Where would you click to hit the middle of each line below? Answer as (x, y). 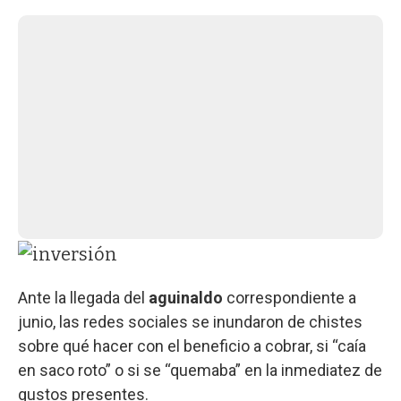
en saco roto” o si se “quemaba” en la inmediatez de (200, 370)
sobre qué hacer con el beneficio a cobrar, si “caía (192, 346)
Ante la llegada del (83, 297)
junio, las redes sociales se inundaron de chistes (190, 321)
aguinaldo (188, 297)
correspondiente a (291, 297)
